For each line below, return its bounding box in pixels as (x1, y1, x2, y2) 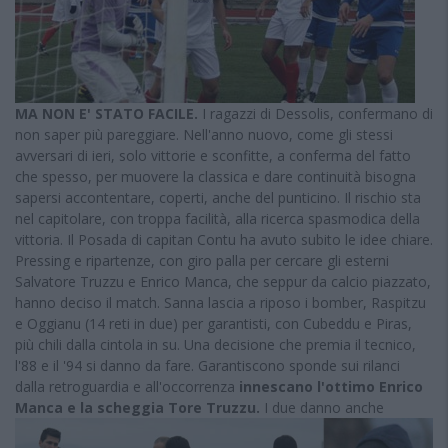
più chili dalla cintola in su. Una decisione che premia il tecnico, (15, 334, 416, 354)
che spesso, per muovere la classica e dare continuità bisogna (15, 166, 416, 186)
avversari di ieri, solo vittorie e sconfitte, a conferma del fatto (15, 145, 411, 165)
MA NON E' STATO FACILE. (15, 103, 198, 123)
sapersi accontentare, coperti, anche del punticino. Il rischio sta (15, 187, 421, 207)
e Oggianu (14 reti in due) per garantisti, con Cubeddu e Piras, (15, 313, 412, 333)
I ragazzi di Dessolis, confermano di (198, 103, 433, 123)
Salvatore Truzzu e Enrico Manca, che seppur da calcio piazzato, (15, 271, 431, 291)
